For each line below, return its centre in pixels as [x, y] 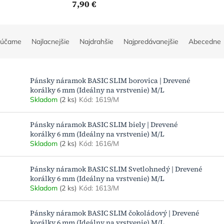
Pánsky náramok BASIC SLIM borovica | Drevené [110, 80]
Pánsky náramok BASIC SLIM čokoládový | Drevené [114, 213]
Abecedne [205, 42]
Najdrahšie [96, 42]
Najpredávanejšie [151, 42]
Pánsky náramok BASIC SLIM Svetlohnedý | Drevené [116, 169]
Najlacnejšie [50, 42]
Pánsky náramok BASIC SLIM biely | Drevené [104, 125]
